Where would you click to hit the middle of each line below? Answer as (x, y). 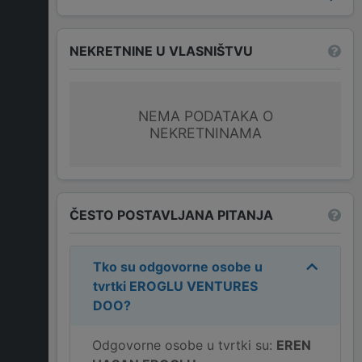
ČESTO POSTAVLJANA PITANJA (171, 215)
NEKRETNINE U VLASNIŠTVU (161, 51)
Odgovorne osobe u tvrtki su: (184, 345)
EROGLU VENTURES (194, 286)
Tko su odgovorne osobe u (178, 267)
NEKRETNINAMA (205, 133)
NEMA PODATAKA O (205, 116)
